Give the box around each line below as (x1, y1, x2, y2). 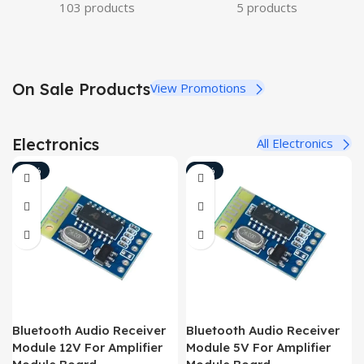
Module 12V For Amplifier (12, 340, 162, 356)
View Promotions (150, 80, 249, 97)
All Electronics (257, 135, 336, 152)
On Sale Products (12, 79, 150, 100)
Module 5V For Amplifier (186, 340, 331, 356)
